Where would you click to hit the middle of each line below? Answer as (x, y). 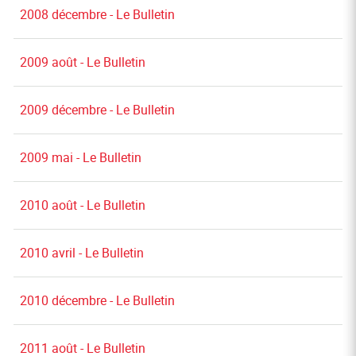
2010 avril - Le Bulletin (82, 253)
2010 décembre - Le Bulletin (97, 300)
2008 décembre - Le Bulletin (97, 14)
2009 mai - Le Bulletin (81, 157)
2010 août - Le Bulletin (83, 205)
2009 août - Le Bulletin (83, 62)
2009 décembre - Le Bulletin (97, 110)
